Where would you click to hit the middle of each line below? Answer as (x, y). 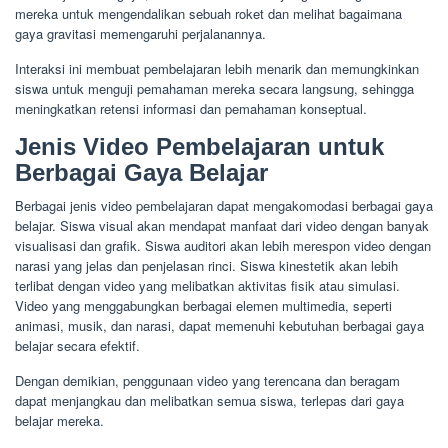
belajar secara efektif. (77, 346)
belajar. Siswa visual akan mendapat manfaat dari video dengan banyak (222, 226)
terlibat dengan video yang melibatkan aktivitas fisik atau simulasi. (207, 286)
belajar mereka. (59, 421)
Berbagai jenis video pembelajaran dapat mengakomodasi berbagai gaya (224, 206)
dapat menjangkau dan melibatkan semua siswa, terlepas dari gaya (209, 401)
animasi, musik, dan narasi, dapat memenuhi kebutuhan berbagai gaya (219, 326)
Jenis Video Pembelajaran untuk (199, 147)
